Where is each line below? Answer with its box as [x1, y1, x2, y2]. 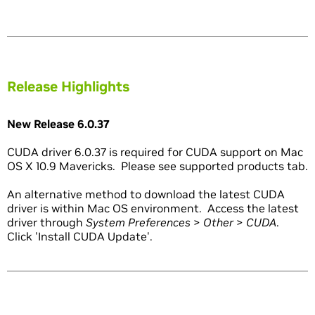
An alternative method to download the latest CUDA [7, 187, 285, 202]
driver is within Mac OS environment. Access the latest [7, 201, 299, 216]
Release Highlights [7, 77, 129, 96]
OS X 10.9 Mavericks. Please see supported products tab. [7, 159, 308, 174]
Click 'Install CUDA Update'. [7, 229, 153, 244]
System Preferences [86, 215, 191, 230]
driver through [7, 215, 86, 230]
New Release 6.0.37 [7, 117, 110, 131]
